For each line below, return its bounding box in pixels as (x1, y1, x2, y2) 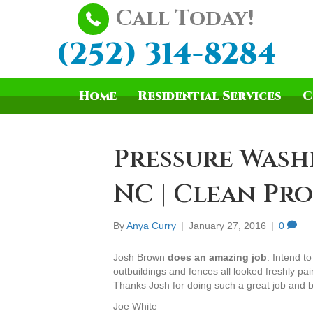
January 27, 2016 (189, 220, 266, 232)
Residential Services (138, 88, 282, 105)
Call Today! (116, 5, 254, 34)
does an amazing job (168, 252, 267, 263)
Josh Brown (113, 252, 168, 263)
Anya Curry (126, 220, 176, 232)
